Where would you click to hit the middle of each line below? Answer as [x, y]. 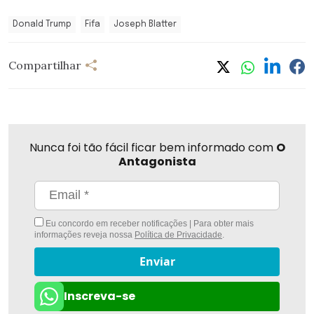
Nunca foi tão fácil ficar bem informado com [152, 147]
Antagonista [157, 161]
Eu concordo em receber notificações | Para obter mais [149, 223]
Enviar [157, 262]
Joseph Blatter [145, 24]
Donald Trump [42, 24]
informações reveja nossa [84, 234]
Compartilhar [45, 66]
